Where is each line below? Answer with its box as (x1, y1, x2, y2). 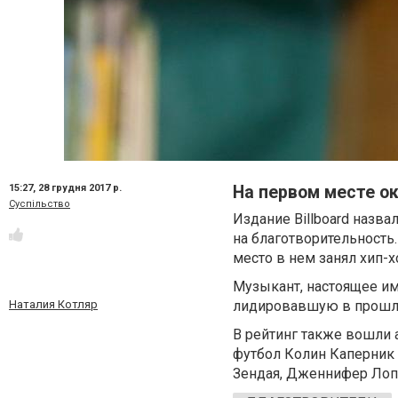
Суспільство (9, 198, 70, 210)
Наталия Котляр (9, 298, 98, 312)
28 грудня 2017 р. (38, 182, 122, 194)
